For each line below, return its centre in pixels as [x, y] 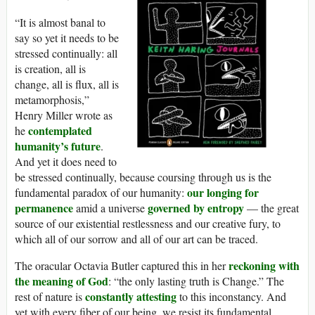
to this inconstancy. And [231, 297]
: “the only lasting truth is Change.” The [196, 281]
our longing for [223, 193]
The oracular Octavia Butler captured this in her [122, 266]
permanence [44, 208]
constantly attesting [131, 297]
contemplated [60, 131]
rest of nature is [50, 297]
